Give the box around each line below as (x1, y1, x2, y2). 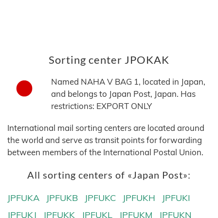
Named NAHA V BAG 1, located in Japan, (51, 76, 205, 87)
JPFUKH (123, 192, 156, 204)
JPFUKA (7, 192, 39, 204)
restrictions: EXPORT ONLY (51, 101, 152, 111)
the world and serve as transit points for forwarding (7, 135, 202, 145)
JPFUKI (162, 192, 191, 204)
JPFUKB (46, 192, 78, 204)
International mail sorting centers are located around (7, 123, 204, 133)
